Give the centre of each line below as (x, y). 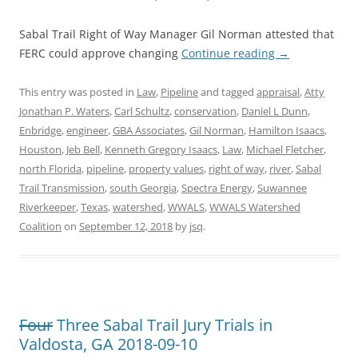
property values (166, 168)
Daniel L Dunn (274, 111)
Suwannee (282, 187)
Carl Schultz (142, 111)
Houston (40, 149)
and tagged (227, 91)
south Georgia (143, 187)
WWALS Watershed (255, 207)
